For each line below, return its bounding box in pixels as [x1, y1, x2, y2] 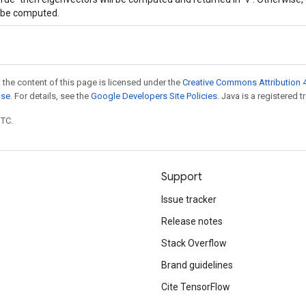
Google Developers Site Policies [91, 90, 217, 101]
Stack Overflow [161, 238, 227, 249]
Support [161, 170, 202, 184]
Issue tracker [161, 194, 217, 205]
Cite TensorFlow [161, 281, 230, 292]
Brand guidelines [161, 260, 233, 270]
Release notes [161, 216, 223, 227]
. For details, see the [10, 90, 91, 101]
